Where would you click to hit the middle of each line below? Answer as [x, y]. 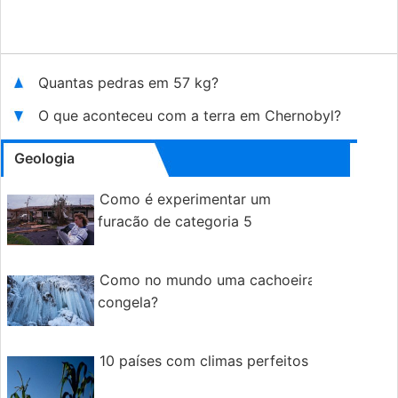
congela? [128, 302]
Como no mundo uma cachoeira [207, 280]
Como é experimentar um [185, 199]
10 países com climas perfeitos [204, 361]
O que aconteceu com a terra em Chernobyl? [190, 115]
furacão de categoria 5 [175, 221]
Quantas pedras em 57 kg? [128, 83]
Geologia [44, 158]
